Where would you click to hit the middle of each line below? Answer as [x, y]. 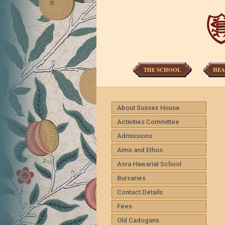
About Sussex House [148, 108]
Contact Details [140, 192]
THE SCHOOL [162, 70]
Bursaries [131, 178]
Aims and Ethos [140, 150]
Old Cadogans [138, 220]
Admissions [135, 136]
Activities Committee [148, 122]
